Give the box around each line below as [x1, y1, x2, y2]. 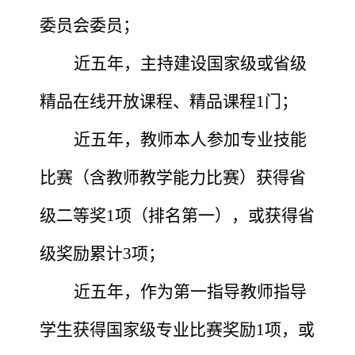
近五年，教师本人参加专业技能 [74, 129, 307, 149]
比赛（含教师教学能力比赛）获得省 [40, 167, 306, 187]
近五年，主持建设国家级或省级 [74, 53, 307, 73]
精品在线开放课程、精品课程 [40, 91, 256, 111]
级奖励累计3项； [40, 243, 165, 263]
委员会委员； [40, 15, 139, 35]
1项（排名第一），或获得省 [106, 205, 315, 225]
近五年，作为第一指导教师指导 [74, 281, 307, 301]
